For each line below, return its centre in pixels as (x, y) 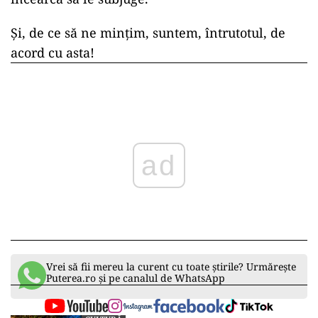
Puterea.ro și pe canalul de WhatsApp (136, 278)
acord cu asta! (53, 53)
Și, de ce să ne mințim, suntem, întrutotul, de (148, 33)
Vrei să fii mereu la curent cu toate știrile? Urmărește (171, 267)
